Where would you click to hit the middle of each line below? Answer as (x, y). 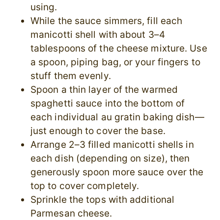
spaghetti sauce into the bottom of (108, 104)
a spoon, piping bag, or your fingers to (115, 62)
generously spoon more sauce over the (117, 172)
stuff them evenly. (71, 76)
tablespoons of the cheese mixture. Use (119, 49)
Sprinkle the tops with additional (103, 200)
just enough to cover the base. (98, 131)
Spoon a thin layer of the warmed (104, 90)
